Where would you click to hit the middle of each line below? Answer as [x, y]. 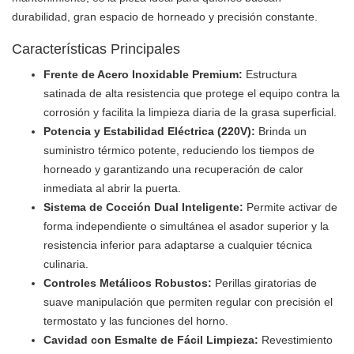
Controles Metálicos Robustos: [128, 283]
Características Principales [96, 49]
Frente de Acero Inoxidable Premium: [143, 75]
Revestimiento [296, 340]
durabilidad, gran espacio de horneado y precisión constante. [165, 17]
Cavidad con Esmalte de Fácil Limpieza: [151, 340]
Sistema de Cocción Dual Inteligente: [143, 207]
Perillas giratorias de [264, 283]
